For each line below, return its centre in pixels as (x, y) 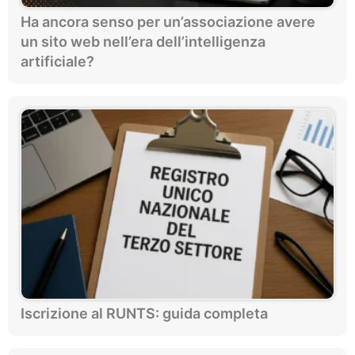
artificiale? (57, 62)
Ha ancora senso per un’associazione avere (168, 22)
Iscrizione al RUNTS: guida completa (144, 314)
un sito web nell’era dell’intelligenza (143, 42)
